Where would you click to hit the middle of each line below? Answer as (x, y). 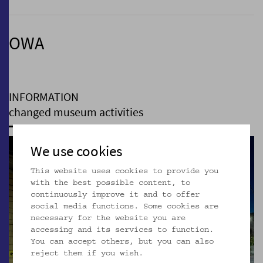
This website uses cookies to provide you (125, 171)
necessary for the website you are (108, 218)
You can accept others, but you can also (122, 242)
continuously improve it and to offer (115, 195)
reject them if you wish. (87, 254)
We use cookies (77, 151)
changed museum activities (76, 112)
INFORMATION (44, 96)
